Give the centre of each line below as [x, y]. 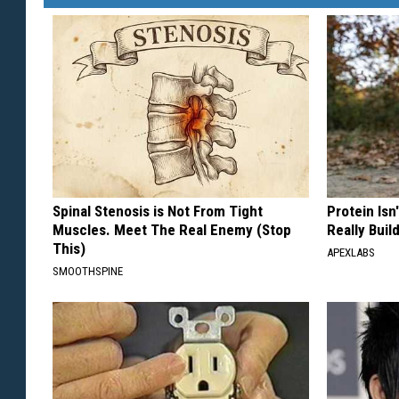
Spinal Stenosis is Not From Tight [158, 211]
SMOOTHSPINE [88, 271]
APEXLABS [351, 252]
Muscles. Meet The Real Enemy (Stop [172, 229]
